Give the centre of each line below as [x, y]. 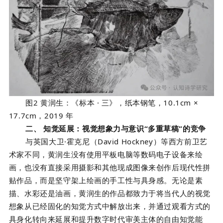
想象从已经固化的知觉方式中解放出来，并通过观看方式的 [110, 206]
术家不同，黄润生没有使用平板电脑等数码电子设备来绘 [106, 154]
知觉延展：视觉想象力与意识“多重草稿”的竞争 [125, 128]
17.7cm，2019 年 [41, 115]
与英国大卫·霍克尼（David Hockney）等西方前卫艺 [116, 141]
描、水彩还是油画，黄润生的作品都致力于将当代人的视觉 [110, 193]
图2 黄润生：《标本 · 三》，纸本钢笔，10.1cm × [112, 102]
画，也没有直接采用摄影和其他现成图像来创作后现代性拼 [110, 167]
